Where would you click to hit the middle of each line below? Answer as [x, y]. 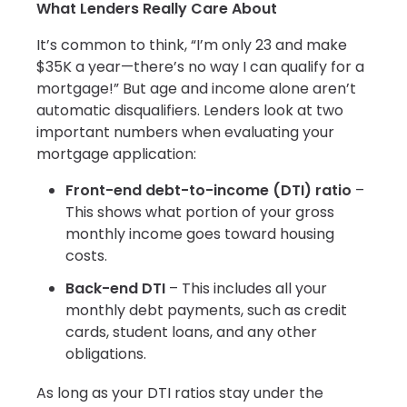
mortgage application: [116, 154]
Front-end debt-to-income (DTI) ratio [208, 190]
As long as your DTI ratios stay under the [180, 393]
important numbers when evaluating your [185, 132]
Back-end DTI [115, 288]
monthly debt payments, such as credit [206, 310]
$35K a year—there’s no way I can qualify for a [200, 66]
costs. [86, 255]
